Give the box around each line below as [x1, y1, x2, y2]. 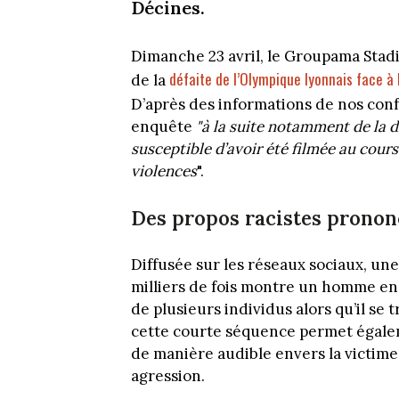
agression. [131, 366, 208, 387]
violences [131, 160, 197, 181]
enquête [131, 116, 196, 136]
